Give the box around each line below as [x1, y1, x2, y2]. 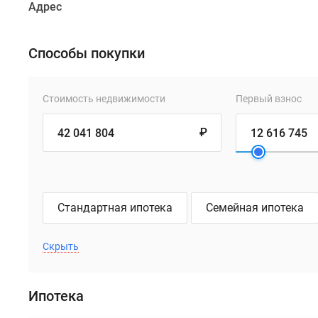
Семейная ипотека [206, 201, 304, 214]
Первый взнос [235, 93, 302, 104]
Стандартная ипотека [57, 201, 172, 214]
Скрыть [43, 241, 79, 252]
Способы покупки [28, 45, 145, 62]
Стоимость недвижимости [43, 93, 165, 104]
